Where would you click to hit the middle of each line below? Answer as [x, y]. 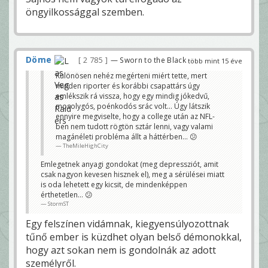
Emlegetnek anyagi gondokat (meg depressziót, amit [130, 164]
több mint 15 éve [215, 61]
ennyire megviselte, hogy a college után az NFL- [135, 116]
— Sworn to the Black [148, 60]
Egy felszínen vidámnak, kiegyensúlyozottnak [127, 223]
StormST [58, 203]
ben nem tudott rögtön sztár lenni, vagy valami [134, 126]
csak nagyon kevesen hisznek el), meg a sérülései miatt [133, 174]
